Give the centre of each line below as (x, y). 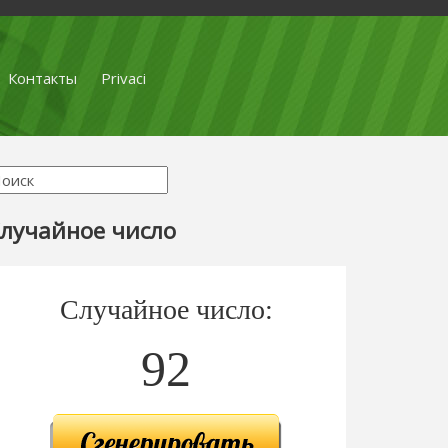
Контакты (42, 78)
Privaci (123, 78)
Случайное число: (166, 309)
